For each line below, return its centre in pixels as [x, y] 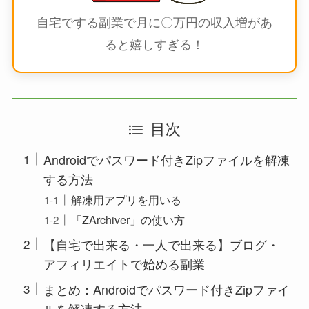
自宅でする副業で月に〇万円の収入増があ [154, 21]
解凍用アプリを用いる [126, 199]
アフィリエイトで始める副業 [124, 263]
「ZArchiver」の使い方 [128, 219]
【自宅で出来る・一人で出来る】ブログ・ [161, 244]
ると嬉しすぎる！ [154, 43]
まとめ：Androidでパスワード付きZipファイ [166, 289]
